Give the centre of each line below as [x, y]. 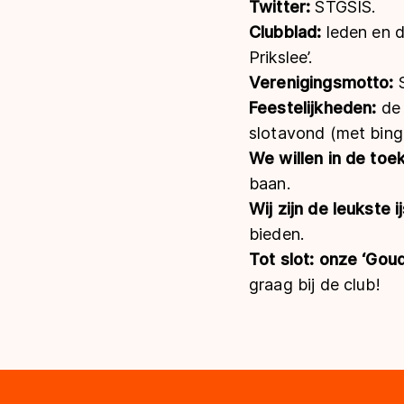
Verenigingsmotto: [324, 82]
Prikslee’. [285, 57]
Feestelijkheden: [315, 107]
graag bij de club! [317, 284]
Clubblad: [288, 32]
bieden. [277, 234]
